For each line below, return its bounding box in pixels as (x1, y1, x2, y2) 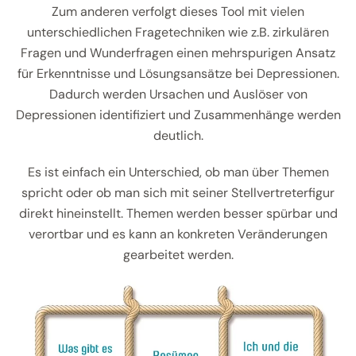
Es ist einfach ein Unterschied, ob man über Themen (27, 164, 329, 181)
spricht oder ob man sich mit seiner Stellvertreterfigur (21, 184, 335, 202)
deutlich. (153, 127, 203, 145)
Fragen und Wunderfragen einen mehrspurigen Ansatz (21, 44, 335, 62)
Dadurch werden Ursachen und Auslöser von (48, 86, 308, 103)
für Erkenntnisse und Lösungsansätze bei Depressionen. (17, 65, 339, 83)
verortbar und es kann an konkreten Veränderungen (29, 226, 327, 243)
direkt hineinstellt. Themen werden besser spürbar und (18, 205, 338, 222)
